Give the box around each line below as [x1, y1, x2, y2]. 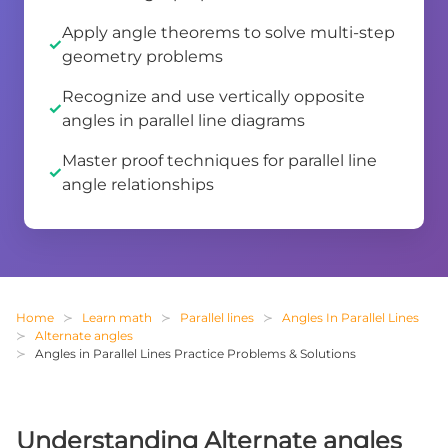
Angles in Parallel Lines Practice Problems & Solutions [35, 346, 356, 362]
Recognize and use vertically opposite [62, 87, 365, 107]
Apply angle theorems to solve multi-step [62, 23, 395, 43]
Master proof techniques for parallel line [62, 151, 377, 171]
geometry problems [62, 47, 223, 67]
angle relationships [62, 175, 214, 195]
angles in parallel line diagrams [62, 111, 305, 131]
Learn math [82, 310, 152, 326]
